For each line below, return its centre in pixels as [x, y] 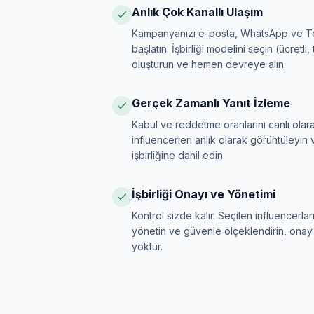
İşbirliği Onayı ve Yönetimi [204, 194]
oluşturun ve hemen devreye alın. [209, 64]
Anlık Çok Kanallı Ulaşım [197, 12]
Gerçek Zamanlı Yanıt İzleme [211, 103]
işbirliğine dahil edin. [178, 155]
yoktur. [147, 246]
